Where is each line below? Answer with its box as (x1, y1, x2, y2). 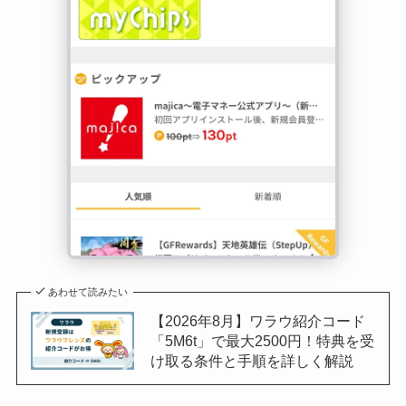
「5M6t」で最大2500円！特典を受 (150, 333, 374, 350)
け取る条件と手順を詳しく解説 (150, 353, 353, 370)
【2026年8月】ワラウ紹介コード (150, 313, 365, 330)
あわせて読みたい (48, 286, 129, 298)
